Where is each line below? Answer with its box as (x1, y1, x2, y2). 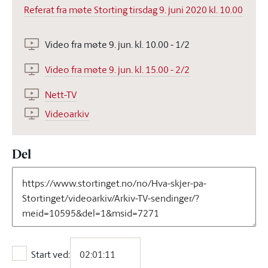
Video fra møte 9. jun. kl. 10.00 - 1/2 (45, 37, 190, 51)
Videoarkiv (45, 106, 89, 120)
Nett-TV (45, 87, 77, 101)
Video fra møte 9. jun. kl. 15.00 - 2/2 (45, 62, 190, 76)
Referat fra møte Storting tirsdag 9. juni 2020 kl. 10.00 (24, 2, 243, 16)
